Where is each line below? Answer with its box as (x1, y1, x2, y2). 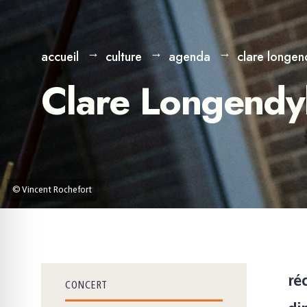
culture (106, 48, 142, 66)
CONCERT (65, 280, 108, 291)
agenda (169, 48, 210, 66)
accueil (41, 48, 79, 66)
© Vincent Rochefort (12, 184, 92, 195)
